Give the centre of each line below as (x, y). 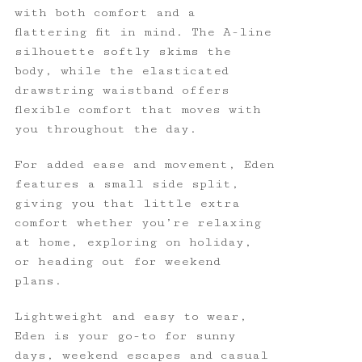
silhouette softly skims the (122, 51)
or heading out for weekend (117, 261)
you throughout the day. (105, 128)
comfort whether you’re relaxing (138, 222)
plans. (38, 280)
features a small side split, (126, 183)
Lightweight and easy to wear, (130, 316)
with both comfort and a (105, 12)
